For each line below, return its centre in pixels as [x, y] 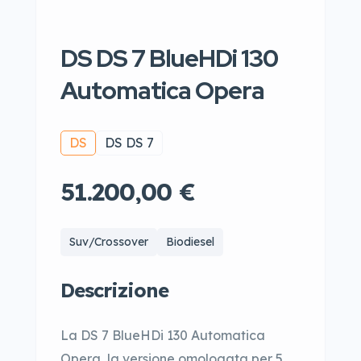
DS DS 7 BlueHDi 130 [169, 58]
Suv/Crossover [109, 242]
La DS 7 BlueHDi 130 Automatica [163, 335]
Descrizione [114, 290]
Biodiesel [190, 242]
